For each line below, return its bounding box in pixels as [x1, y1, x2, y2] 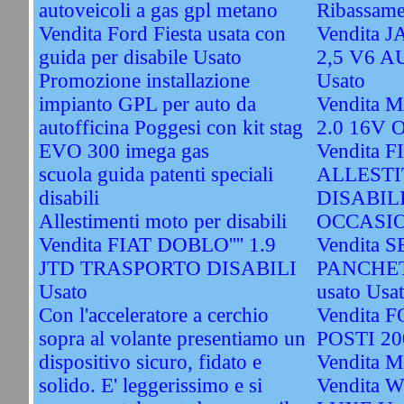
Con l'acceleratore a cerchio [38, 304, 269, 326]
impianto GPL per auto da [38, 93, 256, 115]
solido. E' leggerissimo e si [38, 374, 262, 397]
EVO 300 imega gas [38, 140, 209, 162]
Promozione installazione [38, 69, 250, 92]
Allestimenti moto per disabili [38, 210, 287, 233]
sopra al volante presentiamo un [38, 327, 306, 350]
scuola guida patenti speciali [38, 163, 273, 186]
